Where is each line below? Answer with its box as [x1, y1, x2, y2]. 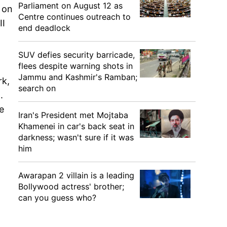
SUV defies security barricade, [18, 50, 135, 60]
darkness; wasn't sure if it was [18, 132, 134, 142]
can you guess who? [18, 193, 96, 203]
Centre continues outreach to [18, 12, 131, 22]
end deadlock [18, 23, 70, 33]
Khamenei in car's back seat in [18, 121, 134, 131]
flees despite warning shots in [18, 61, 133, 71]
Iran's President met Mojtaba [18, 110, 128, 120]
